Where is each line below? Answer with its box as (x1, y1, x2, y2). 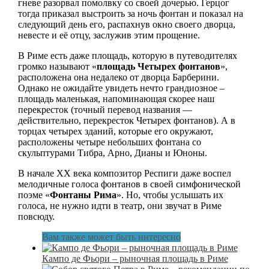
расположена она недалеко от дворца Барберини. (17, 71, 219, 82)
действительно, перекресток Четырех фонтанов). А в (17, 115, 235, 125)
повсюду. (17, 211, 55, 222)
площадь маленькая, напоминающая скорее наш (17, 93, 214, 104)
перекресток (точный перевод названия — (17, 104, 192, 115)
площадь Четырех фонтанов (96, 61, 220, 71)
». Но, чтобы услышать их (116, 189, 223, 200)
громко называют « (17, 61, 97, 71)
